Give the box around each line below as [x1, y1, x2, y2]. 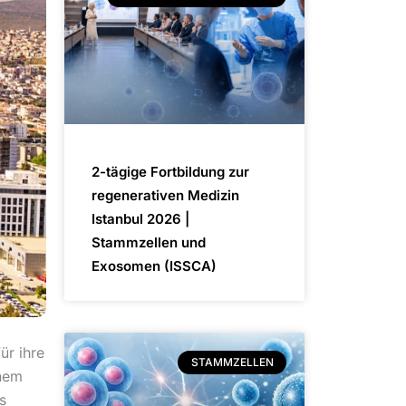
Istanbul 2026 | [92, 209, 189, 227]
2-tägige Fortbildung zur [92, 162, 249, 180]
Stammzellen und [92, 233, 206, 251]
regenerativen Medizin [92, 186, 239, 204]
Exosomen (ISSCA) [92, 256, 217, 275]
